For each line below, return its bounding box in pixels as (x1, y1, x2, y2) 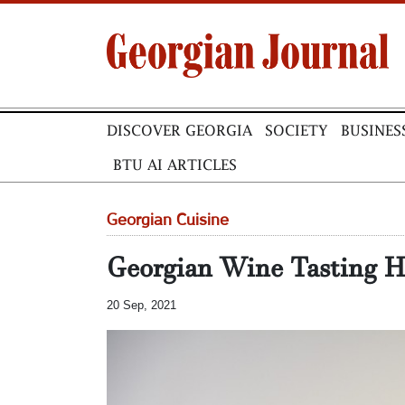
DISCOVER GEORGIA (107, 122, 252, 138)
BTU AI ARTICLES (113, 156, 237, 173)
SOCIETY (265, 122, 328, 138)
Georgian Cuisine (107, 213, 229, 228)
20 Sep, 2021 (107, 298, 176, 312)
